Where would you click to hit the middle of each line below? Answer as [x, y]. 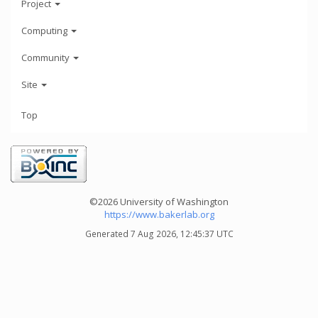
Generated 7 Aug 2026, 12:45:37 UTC [159, 234]
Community [46, 57]
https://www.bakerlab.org [159, 214]
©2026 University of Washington [159, 201]
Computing [45, 30]
